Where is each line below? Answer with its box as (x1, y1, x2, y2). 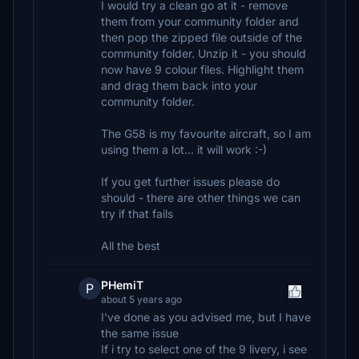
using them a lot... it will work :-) (101, 143, 267, 156)
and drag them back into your (101, 79, 257, 92)
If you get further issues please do (101, 175, 280, 188)
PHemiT (101, 278, 143, 292)
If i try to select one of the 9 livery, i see (101, 342, 307, 356)
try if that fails (101, 207, 173, 220)
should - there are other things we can (101, 191, 301, 204)
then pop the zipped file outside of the (101, 30, 302, 44)
